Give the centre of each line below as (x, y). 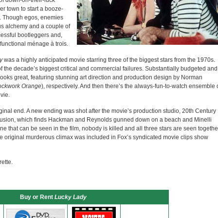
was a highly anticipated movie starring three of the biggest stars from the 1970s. (109, 60)
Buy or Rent (37, 197)
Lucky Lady (70, 197)
